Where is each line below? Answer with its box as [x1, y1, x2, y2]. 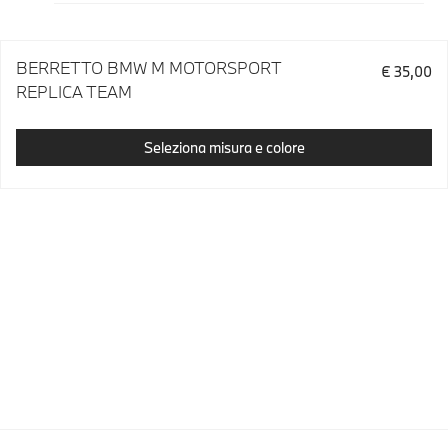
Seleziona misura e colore [143, 137, 305, 157]
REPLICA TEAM [16, 81, 132, 102]
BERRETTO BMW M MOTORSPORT [16, 57, 281, 78]
